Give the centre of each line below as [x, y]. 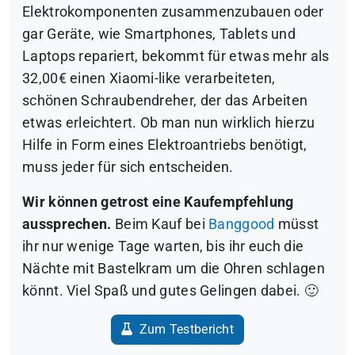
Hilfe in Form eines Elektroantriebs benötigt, [165, 145]
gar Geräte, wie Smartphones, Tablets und [159, 34]
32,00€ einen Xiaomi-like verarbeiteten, [149, 79]
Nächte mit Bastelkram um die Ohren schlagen [174, 269]
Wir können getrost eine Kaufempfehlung [158, 202]
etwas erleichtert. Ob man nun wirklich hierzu [169, 123]
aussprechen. [67, 225]
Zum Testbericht [185, 330]
